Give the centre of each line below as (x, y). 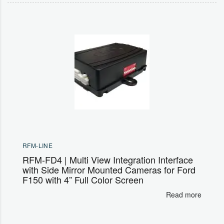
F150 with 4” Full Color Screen (83, 179)
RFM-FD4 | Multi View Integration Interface (108, 159)
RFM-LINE (38, 145)
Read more (184, 194)
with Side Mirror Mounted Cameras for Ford (109, 169)
